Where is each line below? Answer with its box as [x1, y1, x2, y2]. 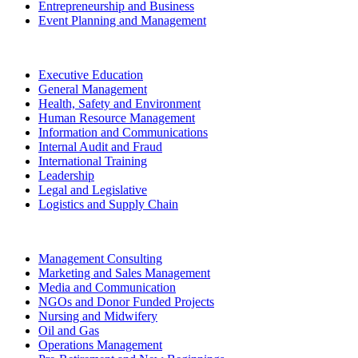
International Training [38, 153, 147, 168]
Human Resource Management [38, 110, 195, 125]
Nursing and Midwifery [38, 308, 157, 323]
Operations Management [38, 337, 162, 352]
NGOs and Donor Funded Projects [38, 294, 214, 308]
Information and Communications [38, 125, 208, 139]
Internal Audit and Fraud [38, 139, 162, 153]
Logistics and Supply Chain [38, 197, 178, 211]
